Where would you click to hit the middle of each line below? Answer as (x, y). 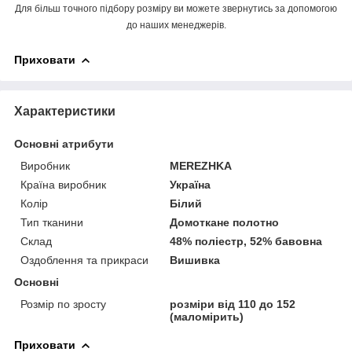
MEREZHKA (201, 165)
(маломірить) (207, 316)
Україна (191, 184)
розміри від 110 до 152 (233, 304)
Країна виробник (63, 184)
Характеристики (65, 111)
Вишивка (195, 260)
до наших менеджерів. (176, 25)
